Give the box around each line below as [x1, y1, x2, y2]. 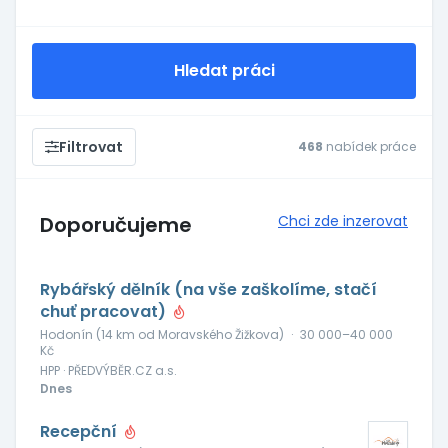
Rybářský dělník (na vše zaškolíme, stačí [40, 278, 377, 301]
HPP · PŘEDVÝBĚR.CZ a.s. [40, 362, 177, 379]
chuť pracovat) [40, 300, 170, 323]
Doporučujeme [40, 211, 192, 239]
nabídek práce [323, 138, 416, 155]
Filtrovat [59, 137, 123, 157]
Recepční [40, 420, 121, 443]
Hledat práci [173, 59, 275, 82]
